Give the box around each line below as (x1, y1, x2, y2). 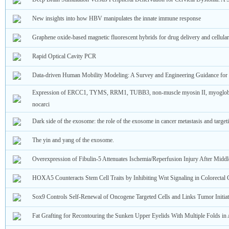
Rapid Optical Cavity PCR (32, 53, 96, 60)
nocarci (32, 101, 50, 108)
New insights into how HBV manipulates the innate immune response (32, 15, 201, 22)
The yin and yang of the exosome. (32, 136, 114, 144)
